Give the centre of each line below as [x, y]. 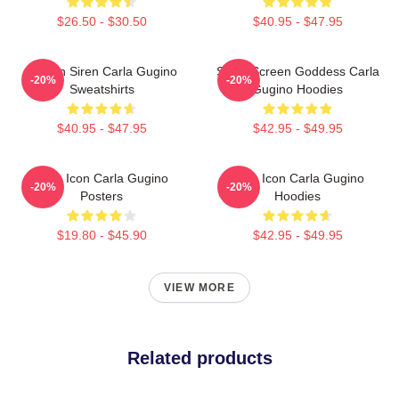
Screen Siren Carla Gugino [102, 72]
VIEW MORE [199, 288]
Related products [199, 358]
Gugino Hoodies [297, 90]
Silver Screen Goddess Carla [297, 72]
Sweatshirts [102, 90]
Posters [102, 196]
